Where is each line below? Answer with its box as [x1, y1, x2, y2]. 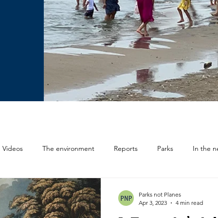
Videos [2, 144, 23, 153]
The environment [42, 144, 94, 153]
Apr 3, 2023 [139, 199, 167, 206]
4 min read [176, 199, 203, 206]
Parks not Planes [139, 191, 181, 198]
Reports [114, 144, 138, 153]
